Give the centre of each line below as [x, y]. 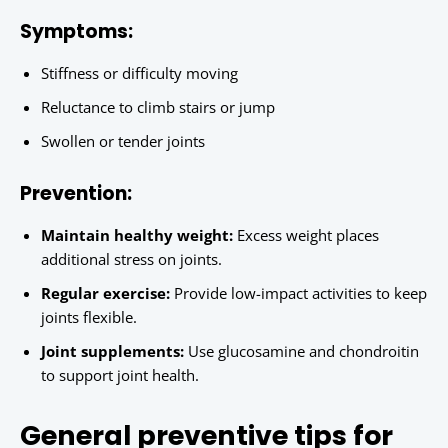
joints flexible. [89, 317]
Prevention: [76, 194]
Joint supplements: [112, 351]
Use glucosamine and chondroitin [301, 351]
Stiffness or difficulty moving [139, 73]
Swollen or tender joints [123, 141]
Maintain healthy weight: [137, 235]
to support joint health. [120, 375]
